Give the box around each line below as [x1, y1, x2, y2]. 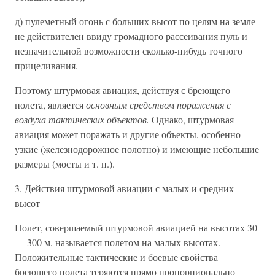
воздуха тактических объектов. [15, 113, 149, 126]
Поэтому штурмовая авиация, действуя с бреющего [15, 83, 230, 96]
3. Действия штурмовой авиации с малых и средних [15, 182, 234, 195]
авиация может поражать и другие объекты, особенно [15, 128, 241, 141]
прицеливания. [15, 59, 78, 72]
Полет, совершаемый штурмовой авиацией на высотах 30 [15, 221, 257, 234]
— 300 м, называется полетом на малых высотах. [15, 236, 220, 249]
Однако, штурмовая [149, 113, 234, 126]
